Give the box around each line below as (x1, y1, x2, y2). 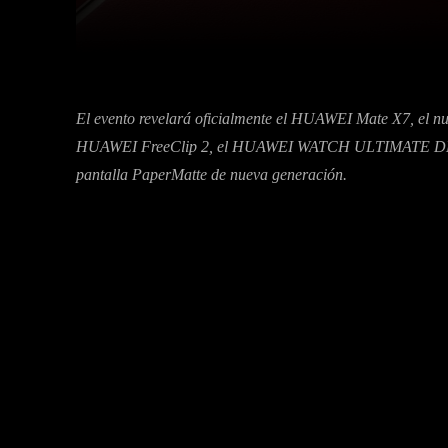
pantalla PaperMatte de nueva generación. (76, 166, 347, 183)
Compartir (143, 18, 200, 33)
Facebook (291, 17, 345, 32)
